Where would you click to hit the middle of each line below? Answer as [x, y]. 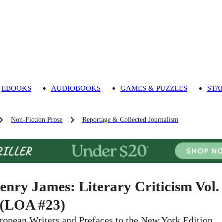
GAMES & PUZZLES [154, 88]
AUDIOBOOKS [76, 88]
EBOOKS [16, 88]
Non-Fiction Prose [37, 120]
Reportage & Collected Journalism [130, 120]
